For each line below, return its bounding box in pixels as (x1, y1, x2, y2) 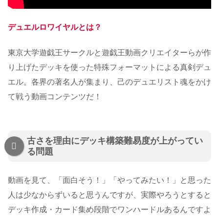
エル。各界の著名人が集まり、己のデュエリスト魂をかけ (8, 78, 211, 87)
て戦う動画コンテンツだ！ (8, 92, 102, 101)
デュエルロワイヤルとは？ (8, 22, 102, 31)
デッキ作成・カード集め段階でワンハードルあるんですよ (8, 205, 211, 214)
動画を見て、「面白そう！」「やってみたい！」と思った (8, 175, 211, 184)
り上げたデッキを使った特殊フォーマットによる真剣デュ (8, 63, 211, 72)
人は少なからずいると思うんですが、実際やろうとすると (8, 190, 211, 199)
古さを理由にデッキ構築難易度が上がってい (27, 136, 203, 146)
